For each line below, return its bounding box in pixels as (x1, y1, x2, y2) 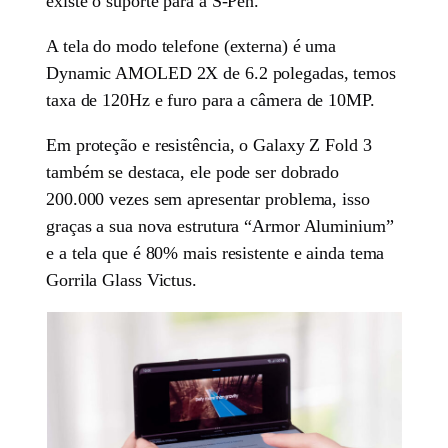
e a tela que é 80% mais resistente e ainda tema (46, 243, 385, 264)
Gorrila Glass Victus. (46, 270, 197, 291)
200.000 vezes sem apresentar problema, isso (46, 189, 370, 210)
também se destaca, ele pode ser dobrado (46, 162, 340, 183)
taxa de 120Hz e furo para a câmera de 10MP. (46, 90, 375, 111)
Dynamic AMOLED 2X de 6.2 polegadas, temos (46, 63, 396, 84)
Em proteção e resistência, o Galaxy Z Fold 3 (46, 135, 372, 156)
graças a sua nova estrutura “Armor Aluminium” (46, 216, 394, 237)
